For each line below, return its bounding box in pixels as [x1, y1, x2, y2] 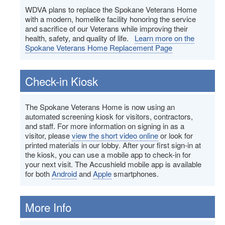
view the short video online [72, 130, 158, 141]
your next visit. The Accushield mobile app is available [25, 159, 201, 170]
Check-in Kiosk [25, 73, 98, 89]
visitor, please [25, 130, 72, 141]
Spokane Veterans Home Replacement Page [25, 42, 172, 53]
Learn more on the [135, 33, 194, 44]
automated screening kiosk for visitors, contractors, [25, 111, 193, 122]
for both [25, 168, 52, 179]
